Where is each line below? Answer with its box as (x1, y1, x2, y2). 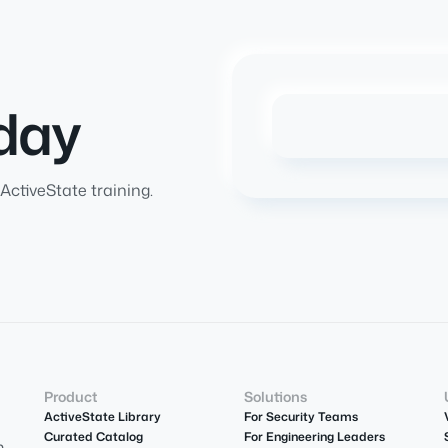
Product (43, 387, 97, 407)
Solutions (244, 387, 307, 407)
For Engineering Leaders (244, 428, 385, 446)
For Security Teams (244, 408, 358, 426)
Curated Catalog (43, 428, 143, 446)
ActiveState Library (43, 408, 161, 426)
